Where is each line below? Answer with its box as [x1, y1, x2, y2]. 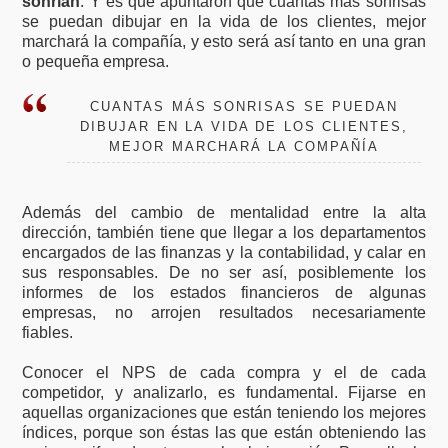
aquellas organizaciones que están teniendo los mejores [22, 404, 426, 422]
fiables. [22, 324, 74, 342]
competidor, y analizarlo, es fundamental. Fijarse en [22, 384, 426, 402]
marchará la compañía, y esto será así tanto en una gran [22, 33, 426, 51]
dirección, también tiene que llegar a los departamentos [22, 224, 426, 242]
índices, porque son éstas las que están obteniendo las [22, 424, 426, 442]
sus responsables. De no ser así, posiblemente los [22, 264, 426, 282]
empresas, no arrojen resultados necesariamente [22, 304, 426, 322]
